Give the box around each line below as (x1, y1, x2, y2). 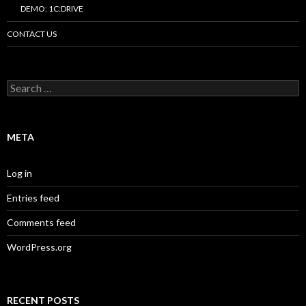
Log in (7, 167, 32, 179)
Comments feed (7, 216, 76, 228)
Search (6, 79, 36, 91)
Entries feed (7, 191, 59, 204)
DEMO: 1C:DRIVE (20, 3, 83, 14)
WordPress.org (7, 240, 72, 253)
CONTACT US (7, 28, 57, 39)
